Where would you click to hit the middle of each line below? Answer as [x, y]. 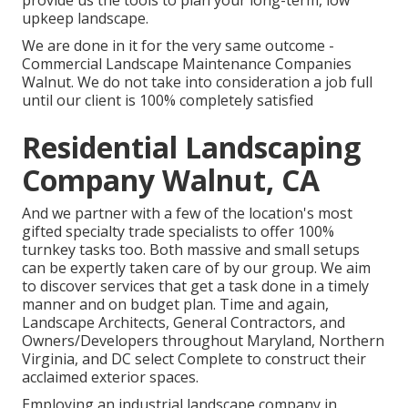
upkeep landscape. [85, 19]
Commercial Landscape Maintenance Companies [187, 64]
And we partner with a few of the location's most [187, 214]
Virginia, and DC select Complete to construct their [194, 359]
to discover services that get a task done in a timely [195, 286]
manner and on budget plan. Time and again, [175, 305]
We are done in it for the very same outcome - [178, 46]
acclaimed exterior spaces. [110, 377]
